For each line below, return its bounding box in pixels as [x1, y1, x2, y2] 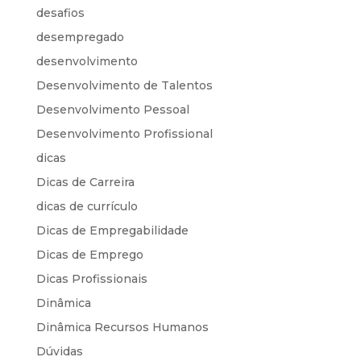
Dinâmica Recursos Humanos [35, 319, 209, 334]
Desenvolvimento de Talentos [35, 77, 213, 93]
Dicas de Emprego [35, 247, 143, 262]
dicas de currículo [35, 198, 138, 214]
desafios [35, 5, 85, 20]
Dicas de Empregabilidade [35, 222, 189, 238]
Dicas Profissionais [35, 271, 147, 286]
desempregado [35, 29, 124, 44]
